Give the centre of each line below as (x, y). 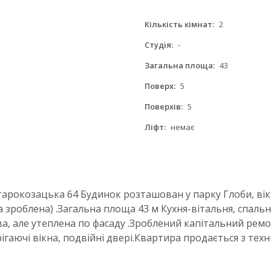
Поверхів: (164, 106)
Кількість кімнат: (179, 24)
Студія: (159, 45)
